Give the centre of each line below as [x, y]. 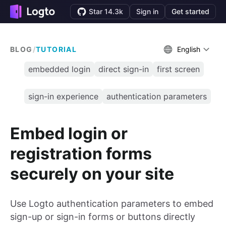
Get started [190, 11]
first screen [178, 69]
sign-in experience [63, 96]
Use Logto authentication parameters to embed [112, 204]
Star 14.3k [106, 11]
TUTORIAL [56, 49]
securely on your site [92, 174]
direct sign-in [124, 69]
